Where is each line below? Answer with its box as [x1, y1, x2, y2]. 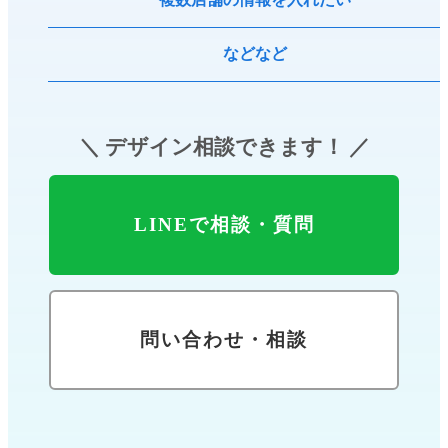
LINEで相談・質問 [133, 214, 315, 236]
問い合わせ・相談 [140, 329, 308, 351]
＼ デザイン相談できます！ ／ [78, 135, 370, 160]
